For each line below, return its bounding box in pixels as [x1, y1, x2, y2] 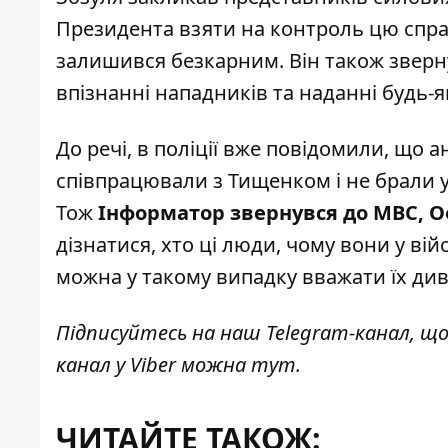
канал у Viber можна [56, 351, 251, 379]
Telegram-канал [266, 319, 410, 347]
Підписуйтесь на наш [56, 319, 266, 347]
